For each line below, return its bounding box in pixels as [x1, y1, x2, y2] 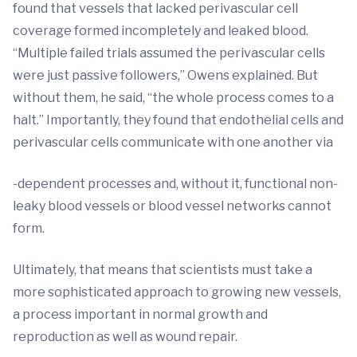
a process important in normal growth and [13, 307, 268, 322]
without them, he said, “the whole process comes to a [13, 90, 334, 105]
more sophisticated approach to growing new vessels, [13, 284, 341, 300]
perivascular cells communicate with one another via [13, 135, 333, 150]
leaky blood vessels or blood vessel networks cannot [13, 198, 331, 214]
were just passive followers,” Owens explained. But [13, 68, 318, 83]
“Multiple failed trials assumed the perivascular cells [13, 45, 325, 61]
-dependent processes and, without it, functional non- [13, 176, 338, 191]
